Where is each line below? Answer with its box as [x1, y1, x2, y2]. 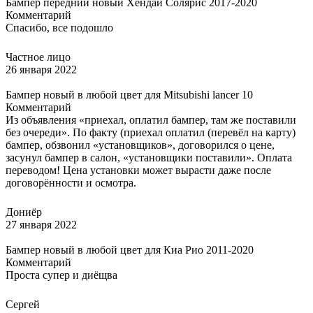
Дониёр [6, 205, 42, 218]
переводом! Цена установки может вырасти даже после [6, 163, 271, 176]
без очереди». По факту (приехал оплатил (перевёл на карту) [6, 126, 296, 138]
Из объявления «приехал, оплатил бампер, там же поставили [6, 113, 296, 126]
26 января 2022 [6, 63, 77, 75]
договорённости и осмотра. [6, 176, 136, 189]
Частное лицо [6, 50, 71, 63]
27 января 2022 [6, 218, 77, 231]
